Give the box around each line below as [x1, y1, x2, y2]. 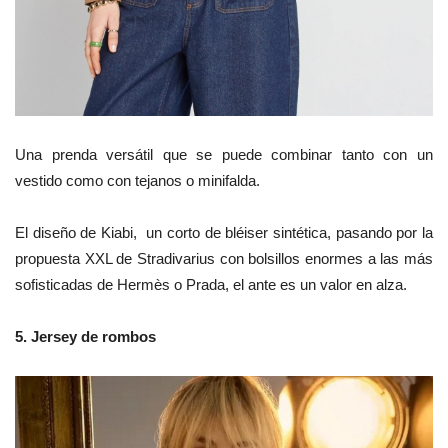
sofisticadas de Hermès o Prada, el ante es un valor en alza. [15, 275, 407, 293]
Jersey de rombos [31, 327, 156, 345]
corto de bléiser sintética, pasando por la [167, 223, 433, 241]
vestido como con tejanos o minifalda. [15, 171, 260, 189]
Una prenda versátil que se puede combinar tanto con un [15, 145, 433, 163]
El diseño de [15, 223, 101, 241]
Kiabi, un [101, 223, 167, 241]
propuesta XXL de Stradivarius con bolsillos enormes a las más [15, 249, 433, 267]
